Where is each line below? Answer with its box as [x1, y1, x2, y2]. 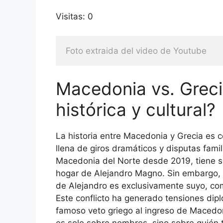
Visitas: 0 [56, 11, 93, 22]
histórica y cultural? [56, 99, 216, 120]
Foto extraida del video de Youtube [66, 45, 207, 56]
